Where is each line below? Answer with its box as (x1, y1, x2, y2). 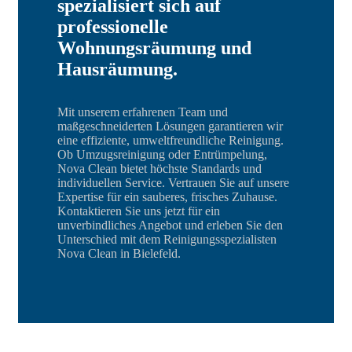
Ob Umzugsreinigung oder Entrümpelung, (57, 147, 267, 161)
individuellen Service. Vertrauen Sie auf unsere (57, 175, 289, 189)
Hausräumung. (57, 58, 178, 79)
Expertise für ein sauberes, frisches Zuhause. (57, 189, 277, 203)
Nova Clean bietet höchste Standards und (57, 161, 262, 175)
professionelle (57, 16, 168, 37)
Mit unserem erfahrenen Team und (57, 104, 228, 119)
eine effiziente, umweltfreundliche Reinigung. (57, 133, 284, 147)
